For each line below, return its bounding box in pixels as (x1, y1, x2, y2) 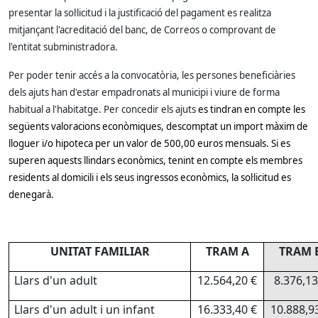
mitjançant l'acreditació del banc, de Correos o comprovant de (9, 23, 276, 36)
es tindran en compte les (198, 103, 305, 116)
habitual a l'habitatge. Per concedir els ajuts (9, 103, 198, 116)
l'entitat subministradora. (9, 40, 118, 53)
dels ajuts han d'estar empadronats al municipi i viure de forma (9, 86, 280, 99)
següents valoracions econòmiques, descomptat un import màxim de (9, 120, 308, 133)
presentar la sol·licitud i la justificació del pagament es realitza (9, 6, 271, 19)
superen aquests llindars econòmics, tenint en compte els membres (9, 154, 302, 167)
